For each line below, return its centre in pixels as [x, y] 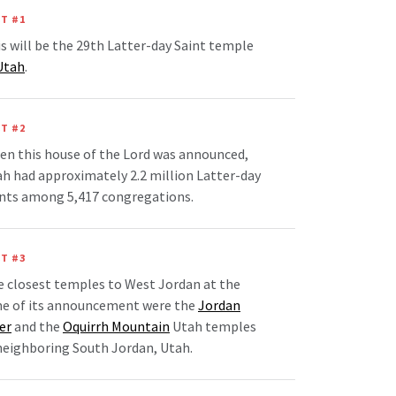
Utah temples [213, 327]
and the [37, 327]
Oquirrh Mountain [116, 327]
